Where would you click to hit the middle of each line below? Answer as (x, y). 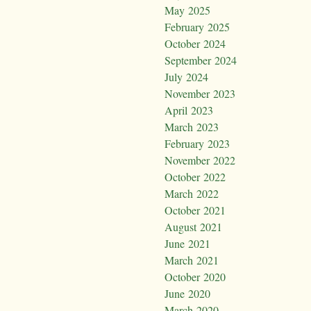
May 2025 (187, 10)
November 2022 (200, 160)
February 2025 (197, 27)
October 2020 (195, 277)
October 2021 (195, 210)
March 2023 (192, 127)
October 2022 (195, 177)
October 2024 (195, 44)
